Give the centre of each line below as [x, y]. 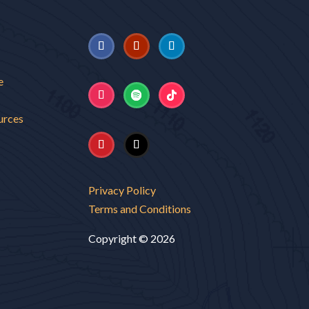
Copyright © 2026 [132, 238]
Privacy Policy [122, 190]
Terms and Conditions [140, 208]
